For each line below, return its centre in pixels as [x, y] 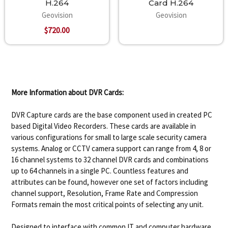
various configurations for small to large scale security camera [109, 137]
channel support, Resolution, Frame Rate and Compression [105, 193]
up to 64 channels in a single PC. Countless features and [100, 170]
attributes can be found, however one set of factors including [110, 182]
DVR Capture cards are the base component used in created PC [112, 115]
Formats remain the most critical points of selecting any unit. [108, 204]
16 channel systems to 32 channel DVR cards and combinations [110, 159]
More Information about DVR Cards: [68, 92]
